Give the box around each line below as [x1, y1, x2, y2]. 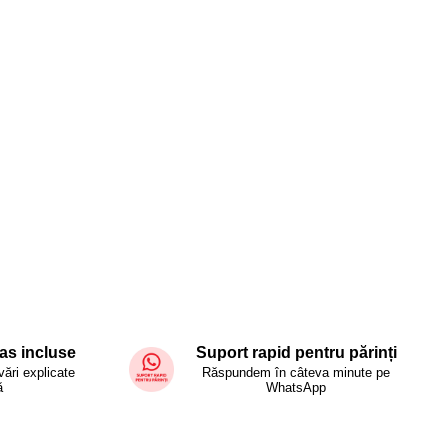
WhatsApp [266, 380, 327, 396]
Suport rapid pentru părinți [195, 344, 397, 362]
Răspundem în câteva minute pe [202, 365, 391, 381]
